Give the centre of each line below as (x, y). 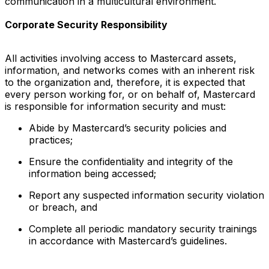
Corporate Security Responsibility (86, 24)
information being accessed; (92, 173)
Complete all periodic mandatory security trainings (143, 228)
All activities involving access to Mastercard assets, (121, 58)
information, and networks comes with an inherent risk (130, 70)
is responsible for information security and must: (115, 106)
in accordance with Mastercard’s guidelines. (128, 240)
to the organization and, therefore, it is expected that (125, 82)
